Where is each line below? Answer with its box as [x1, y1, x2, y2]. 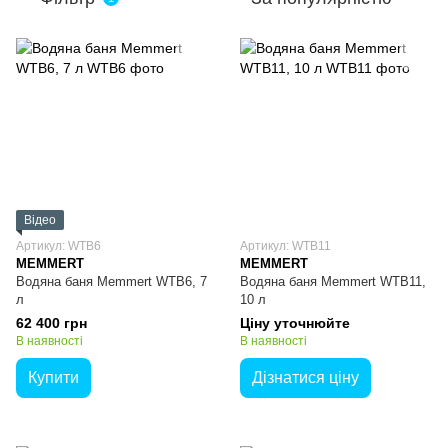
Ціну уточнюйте [240, 315, 350, 331]
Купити [28, 369, 79, 386]
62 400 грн [16, 315, 87, 331]
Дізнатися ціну [252, 369, 359, 386]
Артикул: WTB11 [240, 239, 331, 253]
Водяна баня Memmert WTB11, [240, 274, 426, 289]
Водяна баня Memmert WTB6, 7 [16, 274, 207, 289]
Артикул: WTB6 [16, 239, 101, 253]
